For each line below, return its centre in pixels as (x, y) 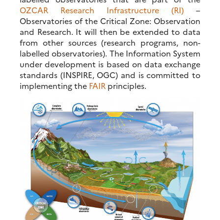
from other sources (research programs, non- (110, 42)
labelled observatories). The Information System (110, 53)
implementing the (54, 85)
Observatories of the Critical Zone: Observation (110, 20)
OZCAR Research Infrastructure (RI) (108, 10)
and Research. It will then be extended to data (110, 31)
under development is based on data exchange (110, 64)
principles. (126, 85)
